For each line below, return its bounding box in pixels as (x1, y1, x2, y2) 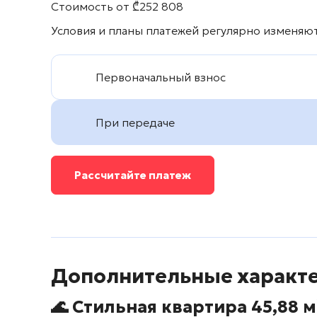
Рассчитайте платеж (74, 168, 191, 182)
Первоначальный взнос (95, 70, 226, 84)
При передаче (95, 115, 175, 129)
